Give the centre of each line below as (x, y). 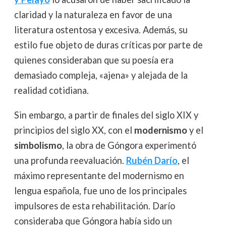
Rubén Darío (152, 160)
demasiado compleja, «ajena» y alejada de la (101, 75)
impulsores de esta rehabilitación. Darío (94, 206)
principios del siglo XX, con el (74, 130)
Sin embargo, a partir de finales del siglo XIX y (106, 115)
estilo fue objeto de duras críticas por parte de (108, 45)
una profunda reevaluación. (70, 160)
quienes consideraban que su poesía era (94, 60)
